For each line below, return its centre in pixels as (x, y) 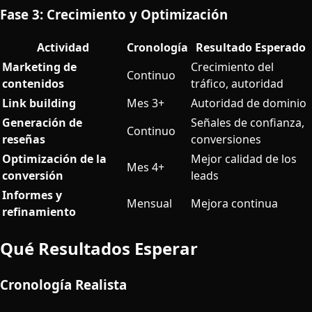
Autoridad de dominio (249, 103)
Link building (39, 103)
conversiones (226, 140)
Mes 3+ (146, 103)
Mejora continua (234, 204)
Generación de (42, 123)
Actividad (63, 48)
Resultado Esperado (250, 48)
